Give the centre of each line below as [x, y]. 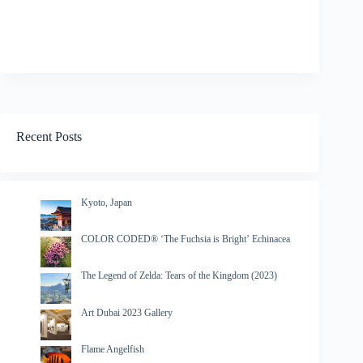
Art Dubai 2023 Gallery [127, 312]
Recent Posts [49, 137]
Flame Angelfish [113, 349]
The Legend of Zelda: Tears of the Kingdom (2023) [179, 276]
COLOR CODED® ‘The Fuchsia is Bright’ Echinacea [186, 239]
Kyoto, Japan [107, 203]
